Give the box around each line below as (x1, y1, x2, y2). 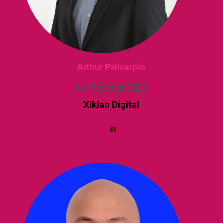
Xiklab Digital (83, 98, 140, 110)
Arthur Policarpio (77, 60, 146, 73)
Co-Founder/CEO (75, 81, 147, 93)
